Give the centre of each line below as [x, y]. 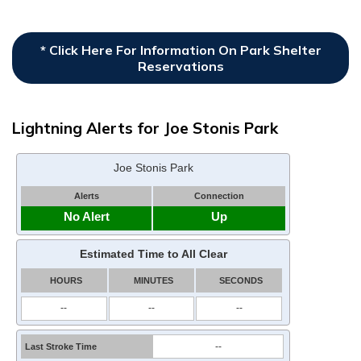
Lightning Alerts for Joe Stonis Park [145, 128]
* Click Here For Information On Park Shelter [180, 50]
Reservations [180, 66]
